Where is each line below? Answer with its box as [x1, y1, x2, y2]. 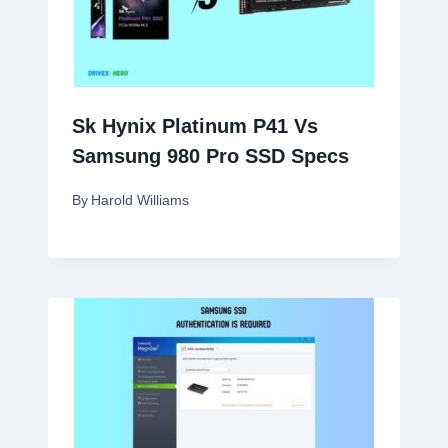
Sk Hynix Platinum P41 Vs [72, 114, 318, 137]
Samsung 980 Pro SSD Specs [72, 144, 349, 167]
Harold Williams [91, 192, 190, 208]
